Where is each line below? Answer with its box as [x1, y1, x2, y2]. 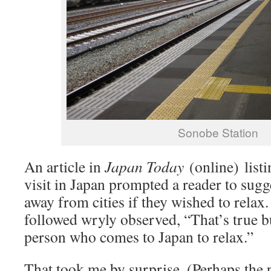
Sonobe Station [177, 124, 258, 140]
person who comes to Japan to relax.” [24, 226, 253, 247]
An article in [24, 156, 105, 177]
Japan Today [105, 156, 184, 177]
